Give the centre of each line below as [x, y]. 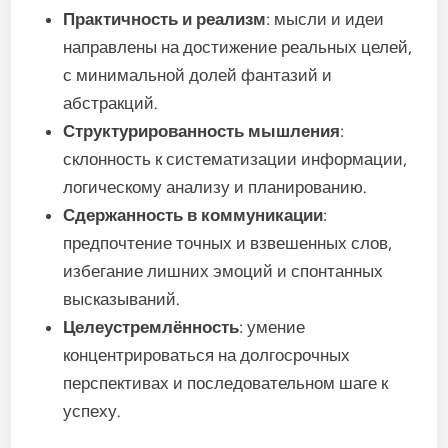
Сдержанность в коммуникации [193, 215]
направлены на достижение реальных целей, [238, 47]
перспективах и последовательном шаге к [226, 383]
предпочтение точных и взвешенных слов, [228, 243]
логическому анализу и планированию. [215, 187]
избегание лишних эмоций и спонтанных [223, 271]
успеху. [92, 411]
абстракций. [111, 103]
